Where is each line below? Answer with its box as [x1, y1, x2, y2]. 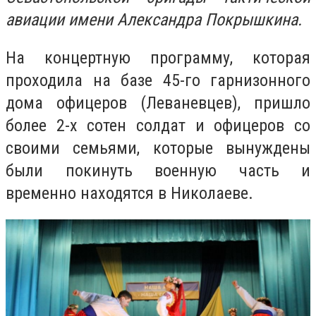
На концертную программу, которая [6, 47, 310, 68]
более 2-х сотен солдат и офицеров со [6, 115, 310, 135]
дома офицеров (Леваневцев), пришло [6, 92, 310, 113]
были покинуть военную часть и [6, 160, 310, 181]
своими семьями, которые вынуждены [6, 138, 310, 158]
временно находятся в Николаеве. [6, 183, 253, 203]
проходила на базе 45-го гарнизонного [6, 70, 310, 90]
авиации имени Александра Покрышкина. [6, 10, 302, 30]
